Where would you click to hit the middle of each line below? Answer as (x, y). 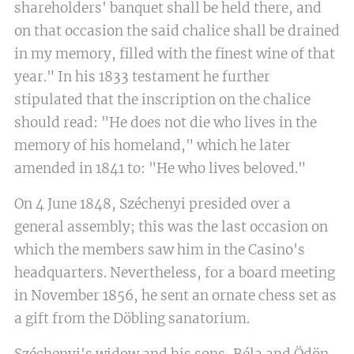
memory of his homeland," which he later (153, 146)
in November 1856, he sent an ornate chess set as (175, 296)
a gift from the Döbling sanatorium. (132, 319)
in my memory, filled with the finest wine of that (175, 54)
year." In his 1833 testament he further (142, 77)
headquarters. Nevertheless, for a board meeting (175, 273)
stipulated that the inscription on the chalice (162, 100)
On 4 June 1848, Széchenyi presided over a (153, 204)
